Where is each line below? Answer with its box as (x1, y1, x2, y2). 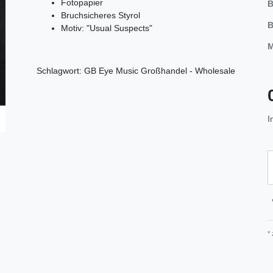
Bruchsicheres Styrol (61, 10, 140, 20)
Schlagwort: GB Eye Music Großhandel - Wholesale (37, 65, 235, 76)
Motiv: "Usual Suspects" (61, 23, 152, 33)
